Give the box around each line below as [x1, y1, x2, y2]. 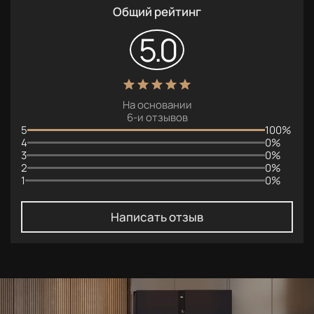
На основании [122, 97, 192, 112]
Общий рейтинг [113, 3, 201, 20]
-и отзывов [132, 109, 188, 125]
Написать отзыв [111, 208, 203, 225]
